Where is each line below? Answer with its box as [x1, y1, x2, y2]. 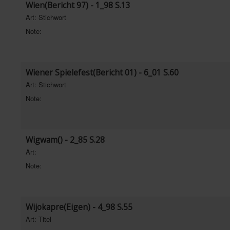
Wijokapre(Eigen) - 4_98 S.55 [26, 201, 132, 213]
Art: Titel [26, 214, 51, 224]
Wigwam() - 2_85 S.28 [26, 134, 105, 145]
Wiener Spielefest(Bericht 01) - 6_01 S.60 [26, 67, 179, 78]
